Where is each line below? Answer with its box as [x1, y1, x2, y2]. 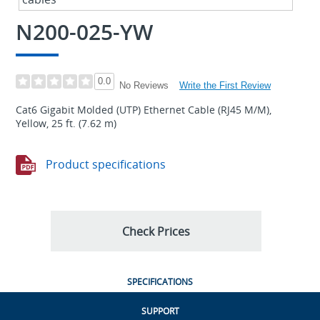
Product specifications [42, 156, 166, 172]
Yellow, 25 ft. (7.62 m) [15, 116, 116, 131]
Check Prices [121, 223, 190, 239]
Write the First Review [179, 79, 271, 91]
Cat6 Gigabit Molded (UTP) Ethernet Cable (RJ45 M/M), [15, 103, 271, 117]
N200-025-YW [15, 16, 153, 46]
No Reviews [119, 80, 169, 91]
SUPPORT [141, 305, 179, 318]
